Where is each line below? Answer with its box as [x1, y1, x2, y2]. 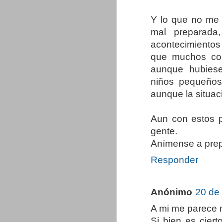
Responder [151, 155, 198, 166]
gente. [151, 126, 177, 137]
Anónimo [151, 186, 192, 197]
